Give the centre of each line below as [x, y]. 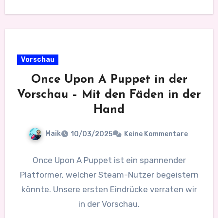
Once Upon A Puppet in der [109, 80]
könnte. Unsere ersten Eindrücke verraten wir [109, 189]
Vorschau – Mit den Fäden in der [109, 95]
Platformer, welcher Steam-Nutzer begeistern [109, 174]
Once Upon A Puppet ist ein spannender [109, 160]
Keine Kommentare [156, 134]
